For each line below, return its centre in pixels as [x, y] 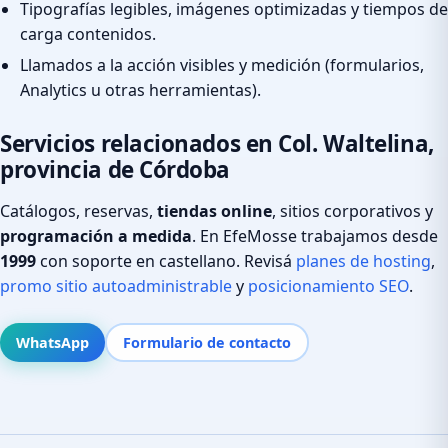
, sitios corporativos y [352, 210]
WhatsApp [52, 342]
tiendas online [214, 210]
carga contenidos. [88, 34]
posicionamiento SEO [328, 285]
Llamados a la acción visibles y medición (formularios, [222, 64]
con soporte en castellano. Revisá [166, 260]
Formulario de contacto [207, 342]
